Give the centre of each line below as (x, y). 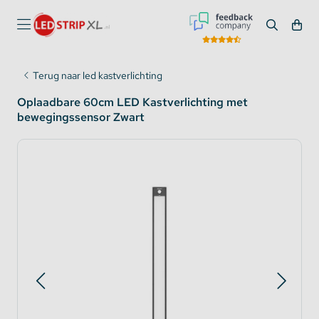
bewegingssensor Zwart (81, 117)
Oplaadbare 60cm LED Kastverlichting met (132, 102)
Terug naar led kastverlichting (98, 75)
